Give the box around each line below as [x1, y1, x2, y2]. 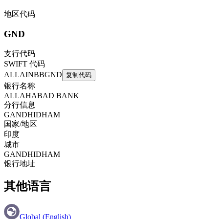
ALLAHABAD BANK [4, 91, 79, 100]
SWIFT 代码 [4, 59, 45, 68]
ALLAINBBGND [4, 70, 62, 79]
